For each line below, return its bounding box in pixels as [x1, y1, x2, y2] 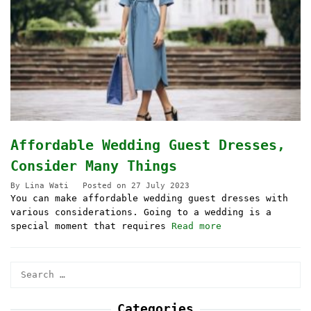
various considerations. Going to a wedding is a [10, 206, 271, 217]
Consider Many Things [10, 157, 177, 174]
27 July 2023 [131, 180, 190, 190]
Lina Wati [25, 180, 69, 190]
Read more [171, 220, 221, 231]
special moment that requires [10, 220, 171, 231]
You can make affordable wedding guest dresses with [10, 192, 288, 203]
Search [10, 262, 44, 274]
